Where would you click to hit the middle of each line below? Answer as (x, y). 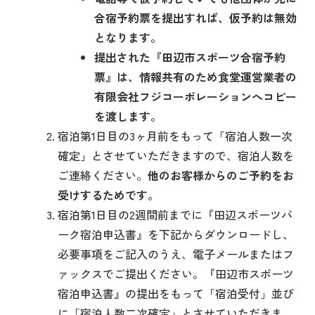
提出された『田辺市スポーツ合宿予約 (190, 57)
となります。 (128, 37)
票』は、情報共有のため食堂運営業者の (196, 77)
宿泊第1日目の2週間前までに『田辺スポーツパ (175, 214)
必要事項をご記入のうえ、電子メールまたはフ (176, 254)
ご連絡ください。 (103, 175)
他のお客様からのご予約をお (221, 175)
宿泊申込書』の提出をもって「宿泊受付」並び (176, 293)
